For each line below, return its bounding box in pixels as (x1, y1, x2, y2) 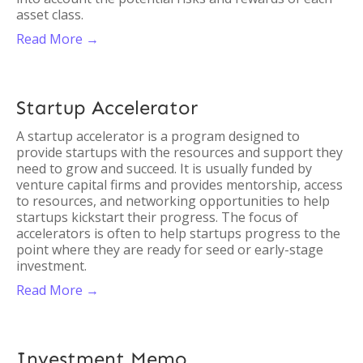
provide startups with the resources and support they (16, 143, 343, 161)
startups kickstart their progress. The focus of (16, 208, 298, 226)
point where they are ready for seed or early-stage (16, 241, 323, 258)
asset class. (16, 6, 83, 23)
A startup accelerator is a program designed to (16, 127, 300, 145)
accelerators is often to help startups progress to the (16, 224, 340, 242)
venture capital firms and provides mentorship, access (16, 176, 343, 194)
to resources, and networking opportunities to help (16, 192, 330, 210)
